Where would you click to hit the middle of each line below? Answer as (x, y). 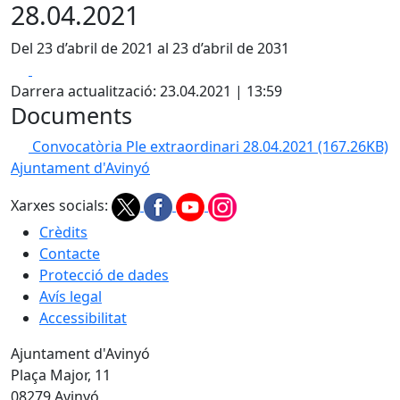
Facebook (64, 69)
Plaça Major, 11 (61, 375)
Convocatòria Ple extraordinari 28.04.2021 (175, 146)
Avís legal (71, 296)
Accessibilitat (83, 318)
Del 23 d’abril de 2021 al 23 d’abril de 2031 (150, 48)
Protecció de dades (104, 275)
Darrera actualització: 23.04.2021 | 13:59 (146, 91)
